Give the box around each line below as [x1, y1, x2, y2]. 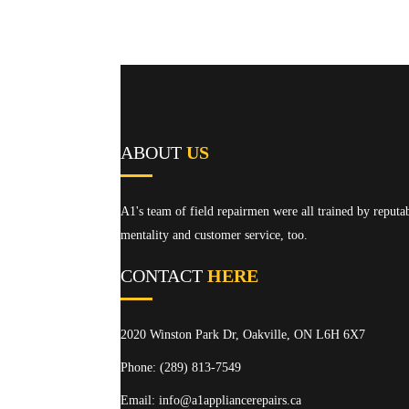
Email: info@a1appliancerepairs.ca [121, 393, 301, 407]
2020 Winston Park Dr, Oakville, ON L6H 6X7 [121, 328, 365, 341]
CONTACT [121, 266, 207, 286]
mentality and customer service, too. [121, 228, 308, 242]
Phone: [121, 361, 160, 374]
